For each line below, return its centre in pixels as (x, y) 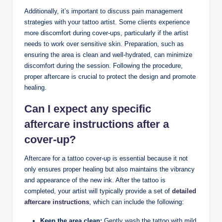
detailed (184, 191)
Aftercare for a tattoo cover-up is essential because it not (106, 158)
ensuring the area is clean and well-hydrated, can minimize (108, 55)
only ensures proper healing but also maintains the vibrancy (110, 169)
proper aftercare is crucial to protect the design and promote (110, 76)
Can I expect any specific (88, 109)
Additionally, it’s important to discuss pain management (104, 11)
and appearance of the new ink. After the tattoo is (95, 180)
